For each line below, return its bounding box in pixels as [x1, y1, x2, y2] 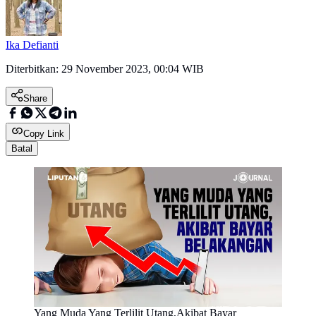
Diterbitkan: [6, 63, 61, 75]
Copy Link [23, 128, 64, 140]
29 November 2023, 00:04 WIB [61, 63, 204, 75]
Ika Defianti [6, 39, 59, 51]
